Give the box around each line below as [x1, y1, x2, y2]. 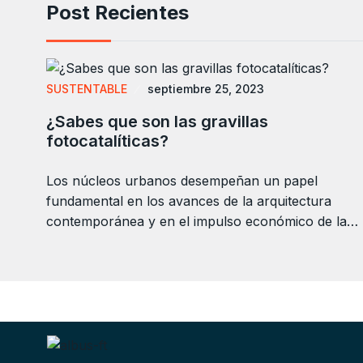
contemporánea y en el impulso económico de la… [46, 213, 358, 230]
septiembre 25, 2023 [147, 82, 264, 96]
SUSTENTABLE [46, 82, 127, 96]
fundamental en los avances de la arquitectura [46, 193, 331, 210]
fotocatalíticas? [46, 131, 169, 152]
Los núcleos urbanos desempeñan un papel [46, 173, 318, 190]
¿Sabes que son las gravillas [46, 112, 268, 132]
